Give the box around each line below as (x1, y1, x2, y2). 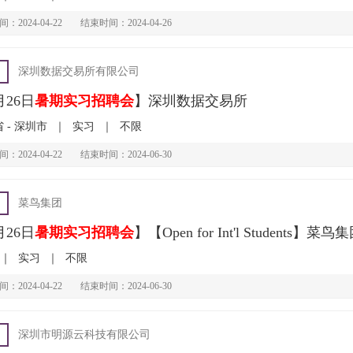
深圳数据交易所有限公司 (17, 65, 139, 77)
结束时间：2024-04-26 (80, 17, 172, 28)
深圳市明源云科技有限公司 (17, 329, 150, 340)
